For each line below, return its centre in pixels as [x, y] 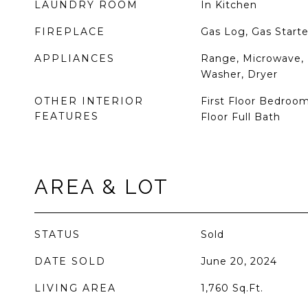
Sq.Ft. [247, 288]
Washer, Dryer [239, 74]
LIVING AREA [75, 288]
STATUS [57, 234]
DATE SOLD [70, 261]
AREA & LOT [102, 187]
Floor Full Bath [240, 117]
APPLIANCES [75, 58]
